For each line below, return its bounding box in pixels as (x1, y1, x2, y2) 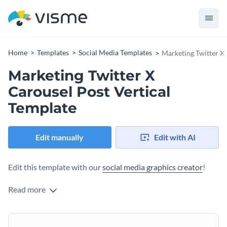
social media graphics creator (102, 162, 203, 172)
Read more (8, 184, 47, 195)
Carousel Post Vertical (8, 83, 170, 100)
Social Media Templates (79, 48, 152, 57)
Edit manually (35, 132, 84, 142)
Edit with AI (154, 132, 196, 142)
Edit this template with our (8, 162, 102, 172)
